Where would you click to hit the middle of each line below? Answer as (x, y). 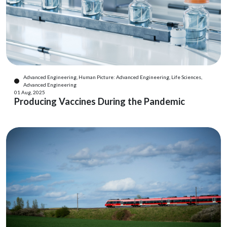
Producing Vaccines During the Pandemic (100, 101)
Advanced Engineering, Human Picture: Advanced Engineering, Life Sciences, (113, 77)
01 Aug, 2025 (30, 92)
